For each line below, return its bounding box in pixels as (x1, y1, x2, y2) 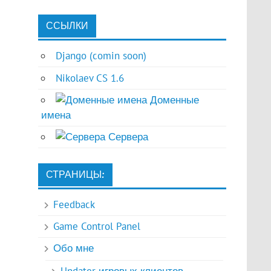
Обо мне (53, 241, 94, 255)
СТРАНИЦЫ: (45, 168, 105, 181)
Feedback (53, 198, 95, 212)
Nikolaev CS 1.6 (55, 71, 124, 85)
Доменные (146, 93, 199, 106)
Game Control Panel (53, 220, 140, 233)
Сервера (105, 129, 148, 143)
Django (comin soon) (55, 49, 146, 63)
